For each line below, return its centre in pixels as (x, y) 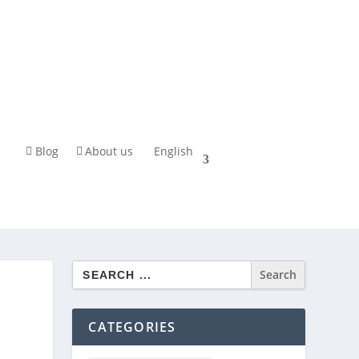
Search (90, 265)
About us (109, 151)
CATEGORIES (132, 327)
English (174, 151)
